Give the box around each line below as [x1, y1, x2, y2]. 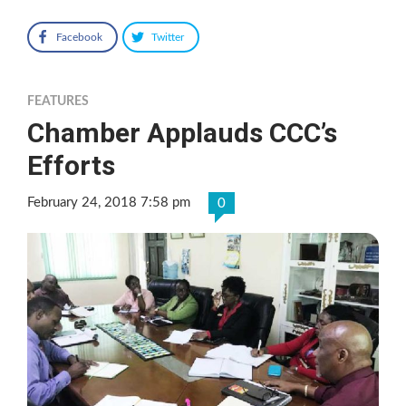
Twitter [151, 32, 184, 43]
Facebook [56, 32, 102, 43]
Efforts [27, 150, 115, 182]
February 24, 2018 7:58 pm [27, 196, 190, 210]
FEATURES [27, 95, 89, 109]
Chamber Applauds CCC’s [27, 117, 337, 150]
